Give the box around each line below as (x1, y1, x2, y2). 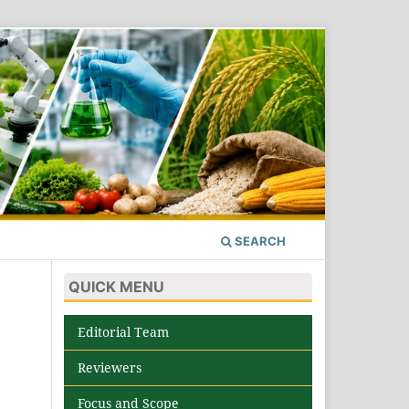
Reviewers (78, 359, 142, 377)
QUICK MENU (68, 277, 164, 296)
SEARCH (232, 233, 286, 248)
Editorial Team (78, 323, 169, 341)
